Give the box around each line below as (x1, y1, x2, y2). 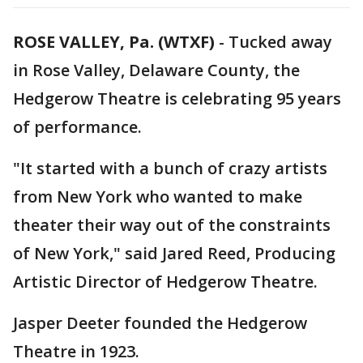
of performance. (13, 116, 142, 138)
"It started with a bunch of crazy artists (13, 157, 327, 179)
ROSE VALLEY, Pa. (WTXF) (13, 31, 215, 53)
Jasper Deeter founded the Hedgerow (13, 312, 307, 334)
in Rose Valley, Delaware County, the (13, 59, 300, 81)
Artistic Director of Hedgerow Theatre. (13, 271, 318, 293)
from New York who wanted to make (13, 186, 302, 207)
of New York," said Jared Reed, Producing (13, 242, 335, 264)
